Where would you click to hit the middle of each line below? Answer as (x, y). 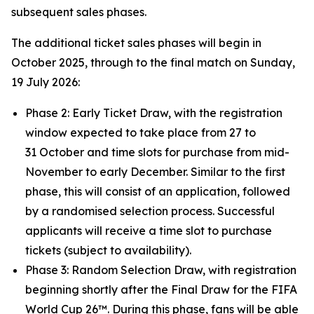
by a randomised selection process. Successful (150, 211)
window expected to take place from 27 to (141, 132)
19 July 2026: (46, 82)
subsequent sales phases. (79, 12)
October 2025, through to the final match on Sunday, (153, 62)
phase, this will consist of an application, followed (158, 191)
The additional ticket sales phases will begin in (136, 43)
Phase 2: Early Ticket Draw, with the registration (154, 113)
